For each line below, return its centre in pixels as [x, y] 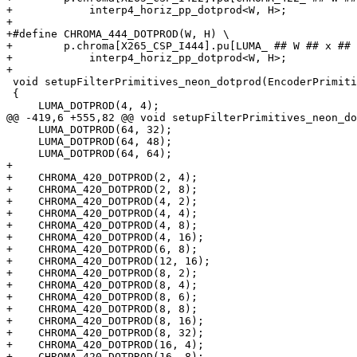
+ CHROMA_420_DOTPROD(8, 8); [102, 309]
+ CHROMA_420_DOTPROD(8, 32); [105, 333]
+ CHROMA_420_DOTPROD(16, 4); [105, 345]
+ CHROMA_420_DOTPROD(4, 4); [102, 214]
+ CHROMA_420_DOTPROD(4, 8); [102, 226]
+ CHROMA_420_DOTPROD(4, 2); [102, 202]
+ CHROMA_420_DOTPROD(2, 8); [102, 190]
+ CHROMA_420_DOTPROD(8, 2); [102, 273]
